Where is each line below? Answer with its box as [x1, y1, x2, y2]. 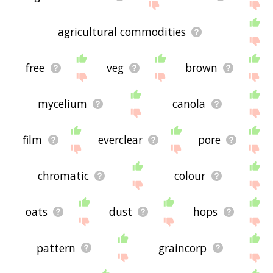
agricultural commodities [57, 24, 186, 40]
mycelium [37, 96, 87, 112]
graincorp [158, 240, 207, 255]
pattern [36, 240, 76, 255]
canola [172, 96, 206, 112]
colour [174, 168, 206, 183]
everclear [97, 132, 143, 147]
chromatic [37, 168, 89, 183]
